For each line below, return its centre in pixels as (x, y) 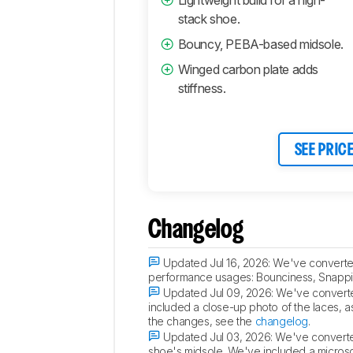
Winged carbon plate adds (248, 69)
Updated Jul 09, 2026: (218, 292)
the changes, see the (202, 321)
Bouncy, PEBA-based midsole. (260, 44)
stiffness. (202, 88)
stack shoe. (209, 19)
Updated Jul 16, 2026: (217, 262)
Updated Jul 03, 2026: (218, 336)
